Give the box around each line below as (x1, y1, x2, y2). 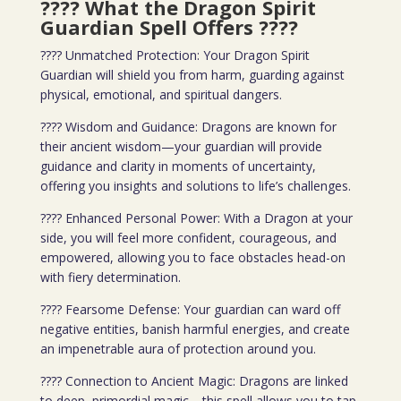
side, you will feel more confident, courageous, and (39, 229, 337, 246)
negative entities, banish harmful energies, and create (39, 320, 350, 337)
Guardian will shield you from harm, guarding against (39, 66, 345, 83)
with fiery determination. (39, 269, 181, 286)
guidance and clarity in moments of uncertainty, (39, 158, 316, 175)
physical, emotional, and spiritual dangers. (39, 86, 282, 103)
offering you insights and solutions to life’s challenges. (39, 177, 351, 194)
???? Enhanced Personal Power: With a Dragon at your (39, 209, 353, 226)
